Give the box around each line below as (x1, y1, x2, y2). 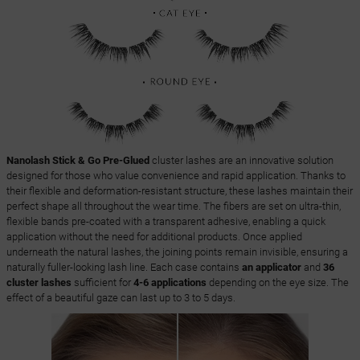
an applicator (241, 260, 301, 273)
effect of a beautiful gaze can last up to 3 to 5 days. (6, 291, 235, 304)
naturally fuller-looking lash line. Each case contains (6, 260, 242, 273)
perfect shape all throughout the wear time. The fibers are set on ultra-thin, (6, 199, 341, 212)
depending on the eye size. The (206, 276, 349, 288)
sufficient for (71, 276, 133, 288)
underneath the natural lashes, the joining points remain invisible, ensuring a (6, 245, 348, 258)
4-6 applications (133, 276, 207, 288)
